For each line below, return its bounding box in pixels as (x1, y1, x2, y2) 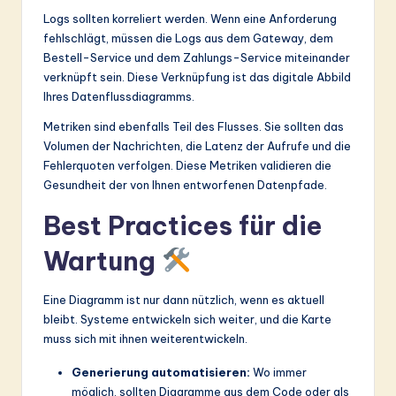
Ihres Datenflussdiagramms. (43, 88, 194, 103)
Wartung (43, 244, 162, 278)
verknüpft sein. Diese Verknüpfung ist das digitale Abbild (43, 69, 351, 84)
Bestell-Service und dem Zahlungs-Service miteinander (43, 49, 350, 65)
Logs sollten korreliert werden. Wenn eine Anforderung (43, 11, 337, 26)
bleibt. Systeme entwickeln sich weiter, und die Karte (43, 311, 331, 326)
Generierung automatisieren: (72, 364, 250, 379)
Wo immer (250, 364, 307, 379)
